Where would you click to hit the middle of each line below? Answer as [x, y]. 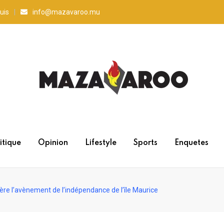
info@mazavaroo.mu [66, 12]
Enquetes [191, 143]
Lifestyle [100, 143]
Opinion [53, 143]
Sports [145, 143]
